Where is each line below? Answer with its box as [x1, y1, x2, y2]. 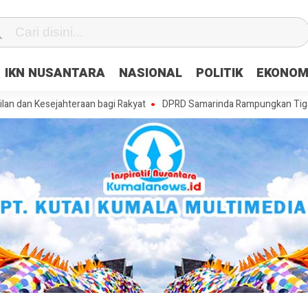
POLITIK [196, 64, 243, 82]
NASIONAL [119, 64, 182, 82]
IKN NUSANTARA [5, 64, 105, 82]
